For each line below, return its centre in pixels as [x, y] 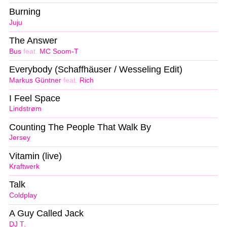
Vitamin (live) [35, 156]
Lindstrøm [25, 109]
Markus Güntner [35, 80]
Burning [25, 12]
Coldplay [23, 196]
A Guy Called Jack [46, 214]
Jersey [20, 138]
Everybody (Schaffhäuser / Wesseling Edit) [96, 69]
